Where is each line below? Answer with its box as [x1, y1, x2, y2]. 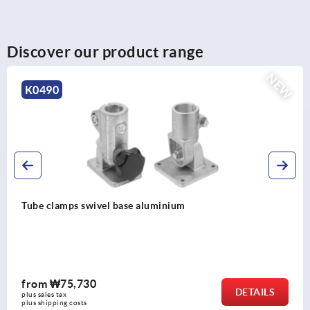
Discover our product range [7, 42, 203, 60]
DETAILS [235, 286, 275, 298]
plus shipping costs [21, 298, 87, 307]
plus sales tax [21, 290, 66, 298]
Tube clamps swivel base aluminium [21, 199, 185, 211]
